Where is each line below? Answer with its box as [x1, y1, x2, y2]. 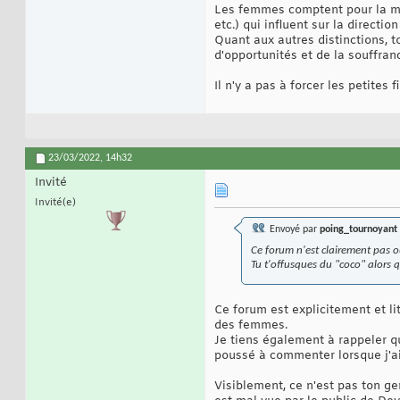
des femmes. [214, 318, 287, 334]
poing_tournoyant [320, 224, 397, 236]
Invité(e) [35, 196, 76, 210]
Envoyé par [267, 224, 320, 236]
